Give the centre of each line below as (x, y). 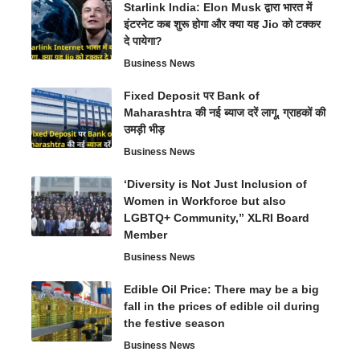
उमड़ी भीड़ (144, 130)
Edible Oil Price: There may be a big (221, 290)
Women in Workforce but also (205, 201)
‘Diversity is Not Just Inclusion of (215, 184)
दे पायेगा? (143, 41)
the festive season (174, 323)
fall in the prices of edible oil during (222, 307)
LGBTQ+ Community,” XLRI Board (217, 218)
